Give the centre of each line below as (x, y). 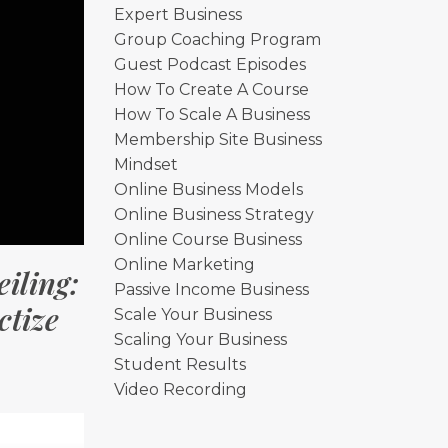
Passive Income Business (211, 289)
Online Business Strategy (213, 214)
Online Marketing (184, 264)
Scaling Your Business (200, 339)
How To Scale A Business (211, 114)
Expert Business (177, 14)
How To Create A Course (211, 89)
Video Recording (180, 389)
